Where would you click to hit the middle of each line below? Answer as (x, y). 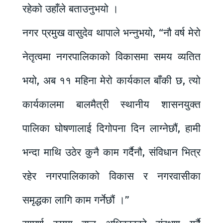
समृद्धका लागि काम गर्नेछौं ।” (76, 200)
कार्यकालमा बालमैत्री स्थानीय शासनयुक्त (111, 104)
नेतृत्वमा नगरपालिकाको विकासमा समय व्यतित (111, 56)
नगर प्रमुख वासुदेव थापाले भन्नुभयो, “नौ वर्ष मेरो (111, 33)
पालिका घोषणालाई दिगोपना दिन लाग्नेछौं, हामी (111, 128)
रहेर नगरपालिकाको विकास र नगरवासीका (111, 176)
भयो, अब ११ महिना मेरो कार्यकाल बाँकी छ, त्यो (111, 80)
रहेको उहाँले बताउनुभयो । (70, 9)
